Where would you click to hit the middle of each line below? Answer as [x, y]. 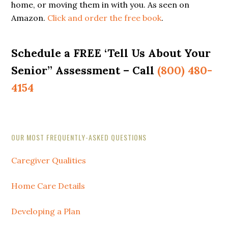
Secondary [39, 142]
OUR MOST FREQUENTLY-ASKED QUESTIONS [79, 137]
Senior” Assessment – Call [84, 70]
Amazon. [30, 18]
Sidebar [32, 160]
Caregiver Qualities [49, 160]
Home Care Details [48, 186]
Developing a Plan [46, 211]
